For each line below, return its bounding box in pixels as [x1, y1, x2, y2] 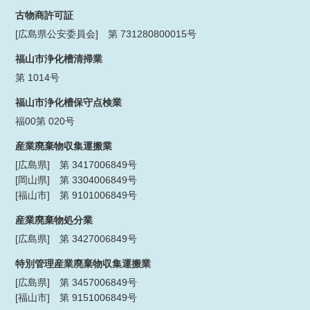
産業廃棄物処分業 [15, 214, 93, 226]
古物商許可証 [15, 9, 74, 21]
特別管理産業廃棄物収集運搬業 [15, 257, 152, 269]
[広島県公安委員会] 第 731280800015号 [15, 28, 197, 39]
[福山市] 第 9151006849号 [15, 291, 138, 303]
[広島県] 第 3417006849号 [15, 158, 138, 170]
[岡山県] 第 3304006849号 [15, 174, 138, 185]
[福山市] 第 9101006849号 [15, 189, 138, 201]
